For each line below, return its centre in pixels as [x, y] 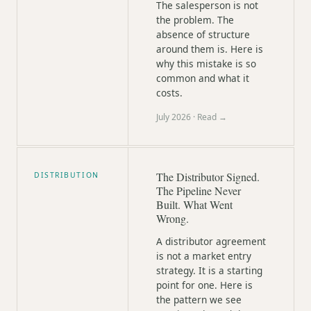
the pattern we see [199, 300]
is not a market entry [204, 256]
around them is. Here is [210, 49]
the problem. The [195, 20]
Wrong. [173, 218]
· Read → [209, 117]
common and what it [203, 78]
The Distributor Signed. [208, 177]
